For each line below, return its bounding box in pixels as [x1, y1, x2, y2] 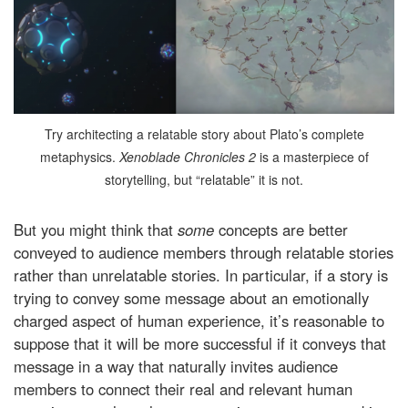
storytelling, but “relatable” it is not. [105, 170, 303, 189]
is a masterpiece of [255, 148, 369, 167]
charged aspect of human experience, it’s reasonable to [14, 310, 384, 332]
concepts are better [219, 219, 348, 241]
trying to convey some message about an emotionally [14, 287, 369, 310]
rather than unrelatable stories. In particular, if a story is [14, 264, 388, 287]
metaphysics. [39, 148, 119, 167]
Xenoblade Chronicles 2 [118, 148, 256, 167]
